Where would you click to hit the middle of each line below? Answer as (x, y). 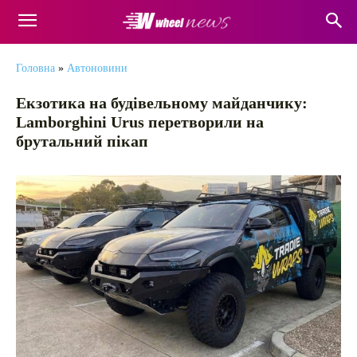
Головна (35, 68)
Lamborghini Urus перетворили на (140, 122)
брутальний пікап (82, 141)
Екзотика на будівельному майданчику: (162, 103)
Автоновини (97, 68)
